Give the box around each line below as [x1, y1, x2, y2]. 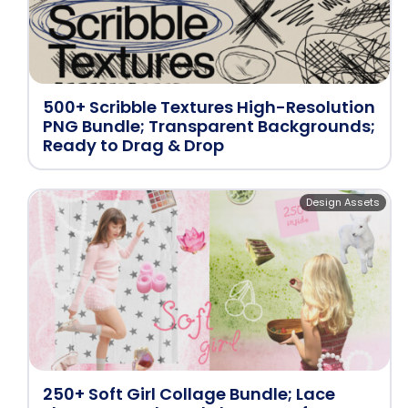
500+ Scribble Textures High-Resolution [43, 96, 375, 118]
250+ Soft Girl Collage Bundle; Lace [43, 382, 335, 405]
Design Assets [306, 195, 380, 209]
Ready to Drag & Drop [43, 134, 224, 157]
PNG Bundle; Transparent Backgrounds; [43, 115, 375, 138]
